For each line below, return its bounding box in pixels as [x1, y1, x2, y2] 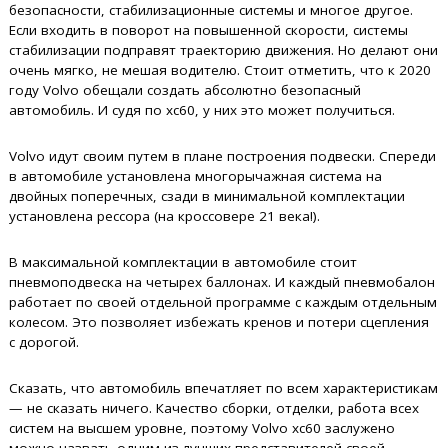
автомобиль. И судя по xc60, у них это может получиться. [9, 101, 396, 119]
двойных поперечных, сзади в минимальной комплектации [9, 187, 406, 205]
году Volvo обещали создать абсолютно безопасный [9, 81, 362, 99]
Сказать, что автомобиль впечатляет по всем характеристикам [9, 379, 439, 397]
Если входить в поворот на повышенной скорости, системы [9, 21, 409, 39]
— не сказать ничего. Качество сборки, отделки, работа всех [9, 399, 420, 417]
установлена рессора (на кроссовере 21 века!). [9, 207, 321, 225]
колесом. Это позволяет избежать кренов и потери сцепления [9, 313, 430, 331]
